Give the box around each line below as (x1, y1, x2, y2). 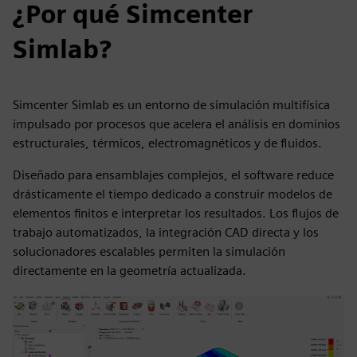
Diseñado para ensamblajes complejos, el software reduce (13, 167, 334, 182)
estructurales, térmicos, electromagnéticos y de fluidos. (13, 135, 322, 151)
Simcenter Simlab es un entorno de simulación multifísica (13, 97, 330, 112)
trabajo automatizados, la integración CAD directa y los (13, 225, 319, 240)
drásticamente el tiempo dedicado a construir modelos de (13, 186, 332, 202)
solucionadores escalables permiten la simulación (13, 244, 285, 259)
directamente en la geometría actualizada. (13, 263, 246, 278)
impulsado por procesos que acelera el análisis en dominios (13, 116, 340, 131)
